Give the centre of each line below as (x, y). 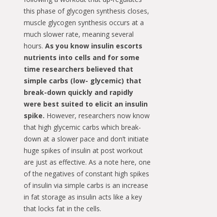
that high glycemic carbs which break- (82, 127)
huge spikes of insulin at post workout (83, 151)
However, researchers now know (98, 116)
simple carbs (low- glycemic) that (83, 81)
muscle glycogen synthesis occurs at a (84, 23)
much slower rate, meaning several (79, 34)
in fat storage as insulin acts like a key (83, 197)
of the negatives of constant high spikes (86, 174)
